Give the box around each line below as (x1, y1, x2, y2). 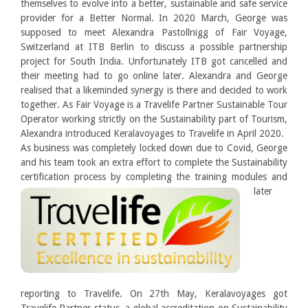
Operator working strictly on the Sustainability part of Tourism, (21, 113, 287, 124)
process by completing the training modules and (74, 171, 288, 182)
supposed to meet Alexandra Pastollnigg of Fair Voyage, (21, 27, 287, 38)
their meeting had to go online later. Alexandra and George (21, 70, 287, 81)
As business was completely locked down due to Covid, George (21, 142, 287, 153)
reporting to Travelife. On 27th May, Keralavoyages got (21, 288, 287, 300)
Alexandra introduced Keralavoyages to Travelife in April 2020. (21, 128, 284, 139)
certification (21, 171, 74, 182)
